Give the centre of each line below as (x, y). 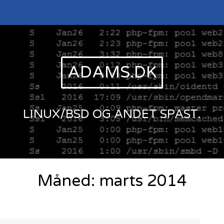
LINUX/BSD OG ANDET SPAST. (112, 114)
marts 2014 (143, 181)
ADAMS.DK (112, 73)
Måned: (68, 181)
